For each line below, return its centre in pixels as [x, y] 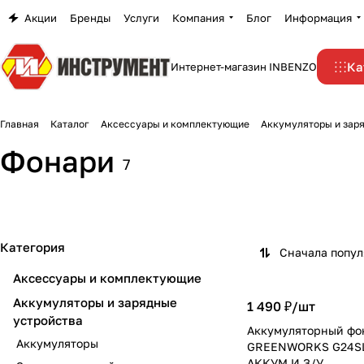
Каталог [70, 124]
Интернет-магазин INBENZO [244, 67]
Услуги [141, 17]
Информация [318, 17]
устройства [48, 320]
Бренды [90, 17]
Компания [198, 17]
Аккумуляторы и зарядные [95, 302]
